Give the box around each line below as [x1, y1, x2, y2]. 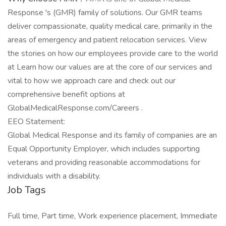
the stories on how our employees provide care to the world [8, 48, 218, 59]
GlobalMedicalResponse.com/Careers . [8, 102, 143, 114]
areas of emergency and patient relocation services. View [8, 34, 207, 45]
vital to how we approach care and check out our [8, 75, 176, 86]
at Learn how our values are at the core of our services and [8, 62, 212, 73]
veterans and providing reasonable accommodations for [8, 157, 200, 168]
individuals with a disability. [8, 171, 100, 182]
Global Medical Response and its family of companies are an [8, 130, 217, 141]
